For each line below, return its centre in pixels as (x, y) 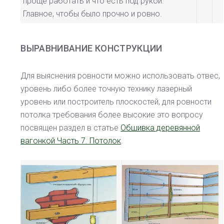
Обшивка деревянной (160, 128)
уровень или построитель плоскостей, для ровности (116, 102)
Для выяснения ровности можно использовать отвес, (120, 76)
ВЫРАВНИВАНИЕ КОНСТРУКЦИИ (91, 48)
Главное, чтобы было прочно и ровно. (93, 14)
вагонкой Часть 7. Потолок (71, 141)
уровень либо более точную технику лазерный (106, 89)
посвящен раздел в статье (71, 128)
